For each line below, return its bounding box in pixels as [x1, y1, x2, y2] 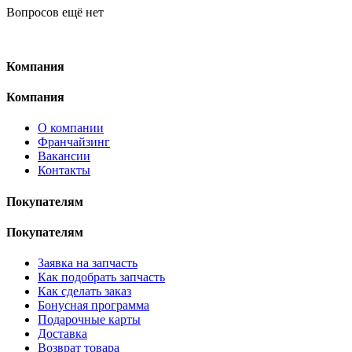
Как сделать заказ [38, 284, 131, 299]
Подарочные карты [38, 313, 141, 327]
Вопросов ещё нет [6, 5, 104, 19]
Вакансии [38, 149, 90, 163]
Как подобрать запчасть [38, 270, 165, 284]
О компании [38, 121, 104, 135]
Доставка [38, 327, 87, 341]
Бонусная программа [38, 299, 149, 313]
